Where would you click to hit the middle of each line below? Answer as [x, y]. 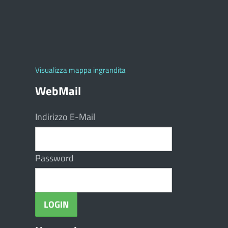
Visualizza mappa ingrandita [80, 70]
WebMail [58, 91]
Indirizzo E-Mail [65, 117]
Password [54, 158]
